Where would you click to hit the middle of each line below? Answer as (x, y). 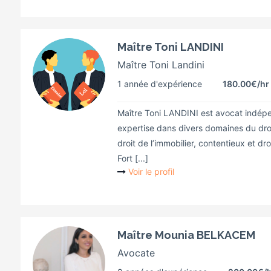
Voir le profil (151, 171)
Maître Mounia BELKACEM (186, 235)
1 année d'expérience (160, 84)
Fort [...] (133, 158)
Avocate (136, 253)
